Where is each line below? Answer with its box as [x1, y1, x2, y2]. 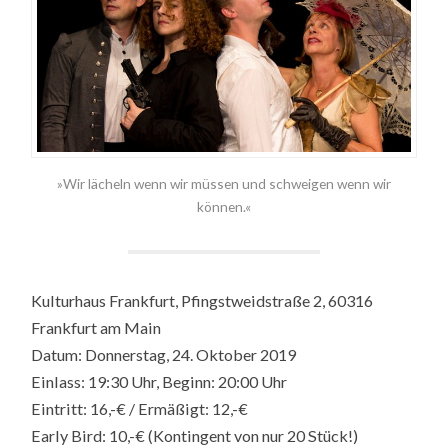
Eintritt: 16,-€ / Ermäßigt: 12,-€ [31, 398, 249, 418]
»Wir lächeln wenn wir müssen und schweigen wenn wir [56, 175, 391, 193]
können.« [196, 198, 251, 216]
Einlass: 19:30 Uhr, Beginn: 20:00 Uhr [31, 371, 288, 391]
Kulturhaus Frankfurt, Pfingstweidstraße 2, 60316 [31, 290, 374, 310]
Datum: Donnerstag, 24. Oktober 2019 [31, 344, 297, 364]
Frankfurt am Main [31, 317, 162, 337]
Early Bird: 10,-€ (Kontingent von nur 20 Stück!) [31, 425, 359, 445]
